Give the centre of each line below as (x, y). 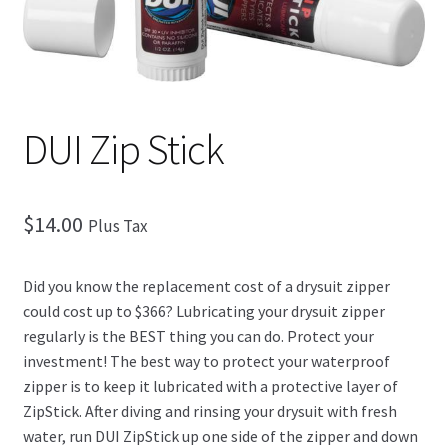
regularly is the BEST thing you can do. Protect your (198, 335)
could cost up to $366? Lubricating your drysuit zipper (203, 310)
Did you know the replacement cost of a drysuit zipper (206, 285)
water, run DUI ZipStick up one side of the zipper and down (220, 435)
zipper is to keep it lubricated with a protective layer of (210, 385)
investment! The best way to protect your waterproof (206, 360)
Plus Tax (117, 225)
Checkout (55, 31)
